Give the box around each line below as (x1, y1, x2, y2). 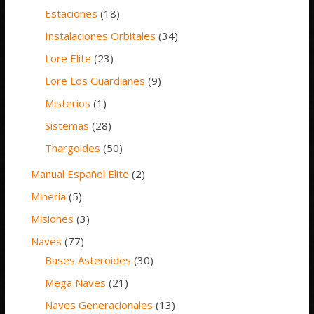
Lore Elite (45, 50, 92, 65)
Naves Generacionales (45, 297, 153, 312)
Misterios (45, 95, 91, 110)
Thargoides (45, 140, 101, 155)
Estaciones (45, 6, 98, 20)
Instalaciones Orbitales (45, 28, 156, 43)
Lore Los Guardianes (45, 73, 146, 88)
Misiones (31, 211, 74, 226)
